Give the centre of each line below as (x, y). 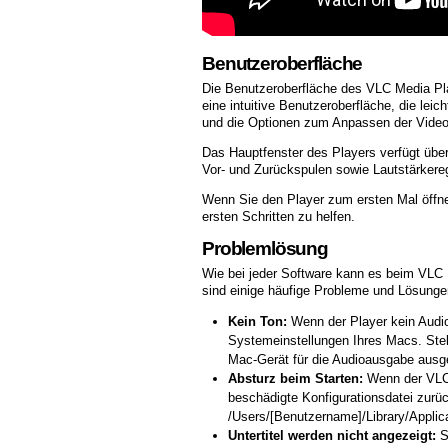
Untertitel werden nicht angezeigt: (331, 435)
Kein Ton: (257, 321)
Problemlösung (265, 248)
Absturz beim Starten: (295, 378)
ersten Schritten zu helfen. (278, 216)
